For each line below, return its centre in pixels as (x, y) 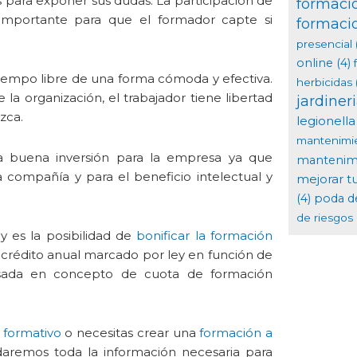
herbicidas (324, 82)
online (314, 63)
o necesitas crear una (130, 333)
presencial (324, 44)
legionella (326, 121)
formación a (236, 333)
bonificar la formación (204, 235)
